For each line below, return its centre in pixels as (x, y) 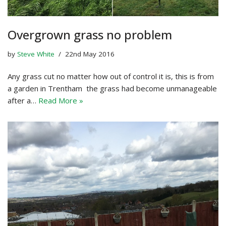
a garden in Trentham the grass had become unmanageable (112, 88)
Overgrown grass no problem (90, 34)
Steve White (36, 54)
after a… (23, 100)
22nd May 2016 (90, 54)
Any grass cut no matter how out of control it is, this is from (111, 76)
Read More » (61, 100)
